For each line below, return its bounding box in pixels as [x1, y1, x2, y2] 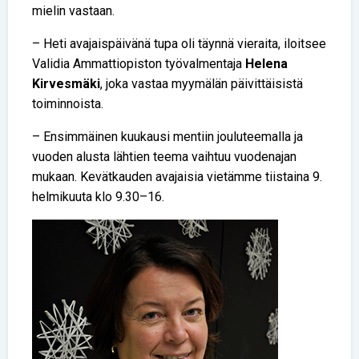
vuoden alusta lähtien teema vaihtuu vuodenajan [32, 148, 296, 164]
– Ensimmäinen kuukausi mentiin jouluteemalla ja [32, 128, 303, 144]
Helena [245, 55, 288, 71]
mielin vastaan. [32, 2, 115, 18]
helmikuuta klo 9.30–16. [32, 188, 164, 204]
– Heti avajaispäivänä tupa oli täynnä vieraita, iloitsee [32, 35, 326, 51]
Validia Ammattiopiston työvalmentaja [32, 55, 245, 71]
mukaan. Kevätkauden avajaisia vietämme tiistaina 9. [32, 168, 322, 184]
